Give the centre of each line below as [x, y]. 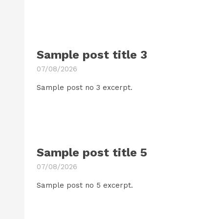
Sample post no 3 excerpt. [84, 88]
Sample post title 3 [92, 55]
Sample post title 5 [92, 152]
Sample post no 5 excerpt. [85, 185]
